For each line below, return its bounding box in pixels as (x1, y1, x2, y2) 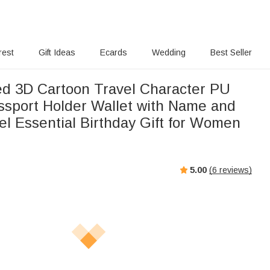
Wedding (152, 48, 186, 57)
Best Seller (210, 48, 252, 57)
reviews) (217, 165, 252, 175)
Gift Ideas (39, 48, 75, 57)
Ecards (100, 48, 127, 57)
